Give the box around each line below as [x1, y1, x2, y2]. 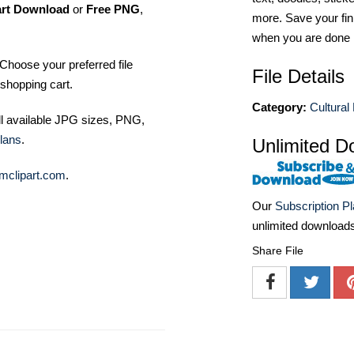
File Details [252, 66, 345, 87]
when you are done [252, 31, 350, 44]
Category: [252, 100, 307, 114]
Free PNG [86, 2, 140, 16]
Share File [252, 244, 303, 258]
